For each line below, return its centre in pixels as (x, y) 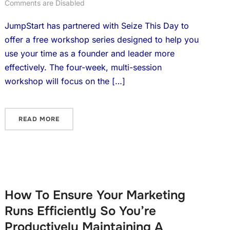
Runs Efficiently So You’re (80, 211)
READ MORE (39, 119)
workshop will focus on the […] (65, 81)
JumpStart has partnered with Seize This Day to (97, 26)
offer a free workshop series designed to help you (101, 40)
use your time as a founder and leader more (89, 53)
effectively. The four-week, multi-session (83, 67)
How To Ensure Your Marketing (95, 195)
